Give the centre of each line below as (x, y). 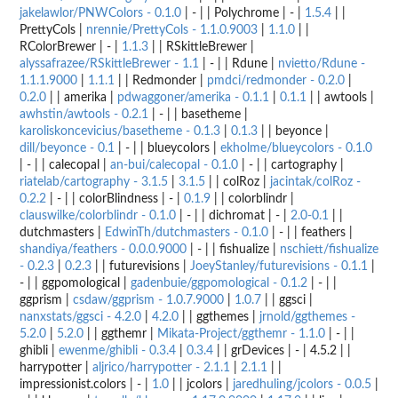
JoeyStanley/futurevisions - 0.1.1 (279, 266)
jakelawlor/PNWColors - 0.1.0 (100, 13)
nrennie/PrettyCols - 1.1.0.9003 (172, 30)
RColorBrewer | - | (71, 47)
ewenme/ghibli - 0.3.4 (117, 350)
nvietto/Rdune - (322, 64)
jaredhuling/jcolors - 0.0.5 (302, 384)
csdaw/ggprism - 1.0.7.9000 (148, 300)
